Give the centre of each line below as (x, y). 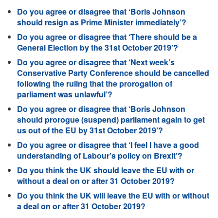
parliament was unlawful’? (65, 94)
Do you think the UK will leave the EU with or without (113, 195)
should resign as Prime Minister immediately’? (102, 22)
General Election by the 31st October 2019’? (98, 47)
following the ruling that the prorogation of (95, 83)
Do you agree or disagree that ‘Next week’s (96, 62)
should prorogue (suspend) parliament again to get (111, 119)
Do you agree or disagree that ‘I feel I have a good (108, 145)
